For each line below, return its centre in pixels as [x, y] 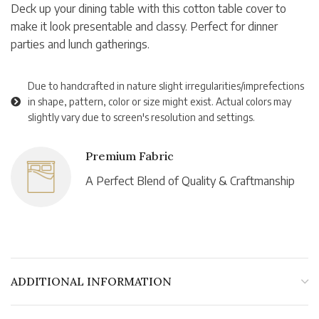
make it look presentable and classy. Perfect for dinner [144, 27]
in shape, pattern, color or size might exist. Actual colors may [159, 102]
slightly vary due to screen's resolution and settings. [141, 117]
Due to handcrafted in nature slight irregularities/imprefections [166, 86]
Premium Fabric [130, 156]
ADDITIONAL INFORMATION [91, 282]
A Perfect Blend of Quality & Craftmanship [190, 181]
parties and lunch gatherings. [80, 45]
